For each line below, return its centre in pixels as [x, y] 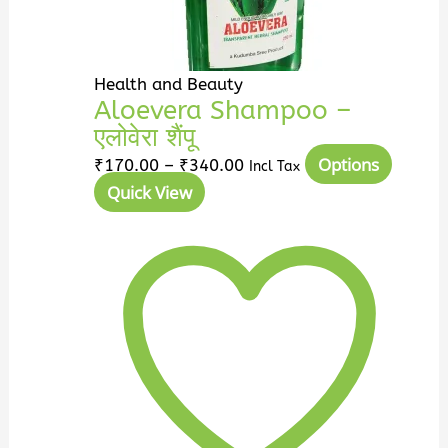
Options [348, 164]
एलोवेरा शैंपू [145, 137]
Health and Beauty [169, 83]
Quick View [149, 192]
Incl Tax [275, 166]
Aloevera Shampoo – [223, 110]
